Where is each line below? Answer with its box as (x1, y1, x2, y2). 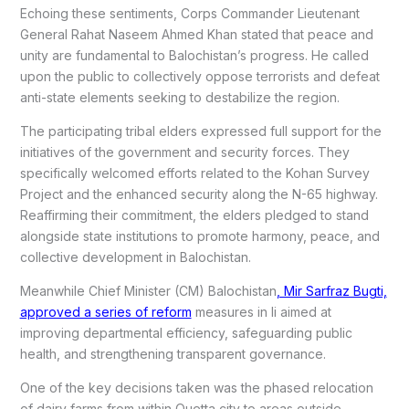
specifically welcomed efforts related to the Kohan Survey (19, 165, 370, 182)
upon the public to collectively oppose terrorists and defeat (19, 68, 380, 85)
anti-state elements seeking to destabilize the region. (19, 89, 340, 106)
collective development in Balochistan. (19, 249, 251, 266)
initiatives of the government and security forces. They (19, 144, 350, 161)
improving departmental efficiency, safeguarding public (19, 325, 352, 341)
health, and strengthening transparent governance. (19, 346, 326, 362)
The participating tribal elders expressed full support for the (19, 123, 382, 140)
